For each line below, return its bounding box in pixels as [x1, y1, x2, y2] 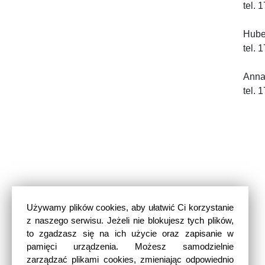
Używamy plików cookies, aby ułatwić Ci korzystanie [27, 202, 234, 212]
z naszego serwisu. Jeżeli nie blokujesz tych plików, [27, 215, 234, 225]
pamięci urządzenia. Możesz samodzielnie [27, 241, 234, 251]
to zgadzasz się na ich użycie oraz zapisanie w [27, 228, 234, 238]
